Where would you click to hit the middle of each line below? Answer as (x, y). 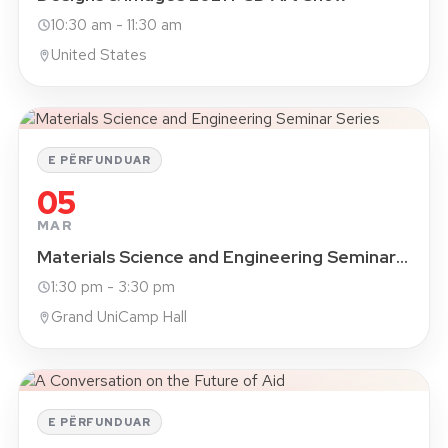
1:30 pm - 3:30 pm (113, 287)
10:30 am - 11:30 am (116, 25)
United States (99, 55)
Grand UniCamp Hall (119, 317)
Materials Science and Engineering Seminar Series (402, 256)
